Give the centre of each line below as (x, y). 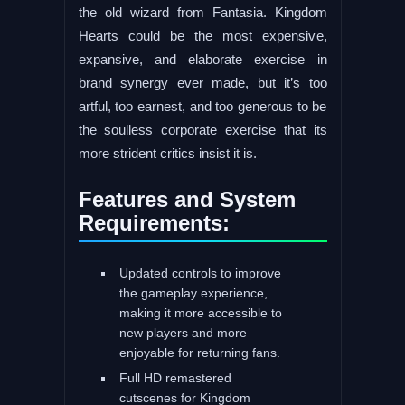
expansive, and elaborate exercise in (202, 59)
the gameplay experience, (193, 292)
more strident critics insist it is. (167, 153)
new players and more (183, 332)
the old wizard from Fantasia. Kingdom (202, 12)
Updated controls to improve (200, 273)
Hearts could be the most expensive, (202, 35)
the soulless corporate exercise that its (202, 129)
